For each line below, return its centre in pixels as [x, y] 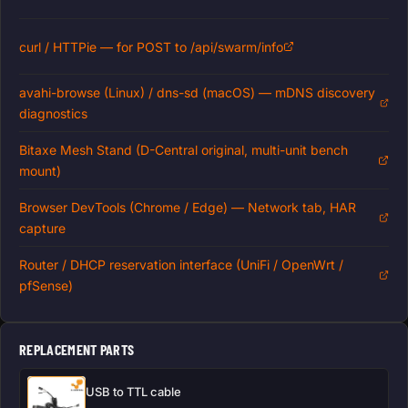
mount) [40, 171]
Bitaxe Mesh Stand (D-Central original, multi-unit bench [184, 150]
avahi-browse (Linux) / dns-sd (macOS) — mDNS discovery [197, 93]
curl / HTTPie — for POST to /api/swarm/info [151, 46]
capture [42, 229]
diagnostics [53, 114]
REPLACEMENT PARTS [77, 350]
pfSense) [46, 286]
